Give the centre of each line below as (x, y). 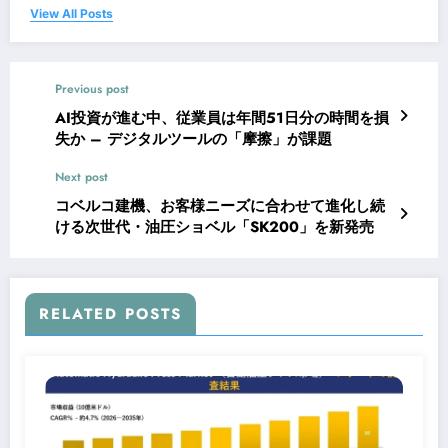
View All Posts (71, 13)
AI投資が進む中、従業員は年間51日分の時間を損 (222, 117)
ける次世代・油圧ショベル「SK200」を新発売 (214, 226)
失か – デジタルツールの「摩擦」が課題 (193, 138)
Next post (81, 176)
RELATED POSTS (110, 313)
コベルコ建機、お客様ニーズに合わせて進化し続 (220, 205)
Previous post (92, 88)
